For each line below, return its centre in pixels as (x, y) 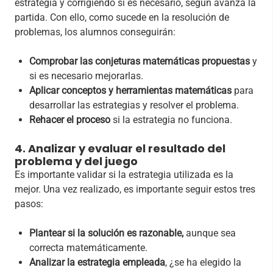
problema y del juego (76, 161)
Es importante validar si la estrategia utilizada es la (124, 174)
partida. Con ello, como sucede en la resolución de (122, 17)
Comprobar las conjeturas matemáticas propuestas (140, 61)
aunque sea (210, 233)
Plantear (47, 233)
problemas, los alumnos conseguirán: (95, 32)
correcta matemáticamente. (88, 247)
